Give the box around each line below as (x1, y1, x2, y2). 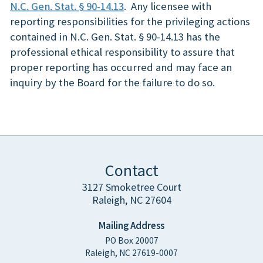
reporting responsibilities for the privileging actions (10, 15, 250, 28)
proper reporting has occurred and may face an (10, 60, 232, 74)
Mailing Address (99, 219, 164, 232)
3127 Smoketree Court (82, 180, 181, 194)
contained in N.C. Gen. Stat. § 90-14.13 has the (10, 30, 220, 43)
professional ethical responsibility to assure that (10, 45, 235, 59)
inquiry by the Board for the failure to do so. (10, 76, 215, 89)
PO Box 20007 (104, 235, 159, 247)
